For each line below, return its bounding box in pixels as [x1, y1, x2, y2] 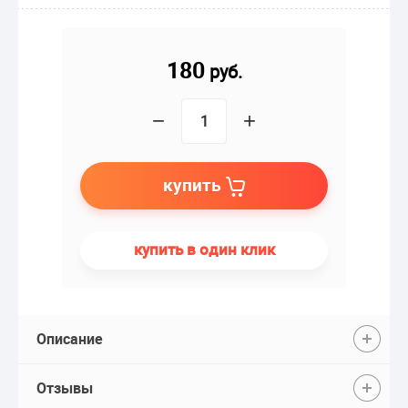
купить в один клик [133, 238, 275, 260]
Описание [36, 328, 103, 349]
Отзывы [36, 377, 93, 398]
